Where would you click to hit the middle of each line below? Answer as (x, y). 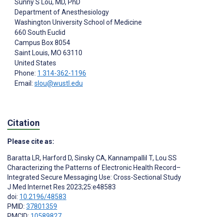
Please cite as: (31, 142)
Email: (24, 84)
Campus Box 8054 (42, 43)
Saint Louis (31, 53)
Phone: (26, 73)
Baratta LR (23, 158)
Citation (23, 123)
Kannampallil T (130, 158)
